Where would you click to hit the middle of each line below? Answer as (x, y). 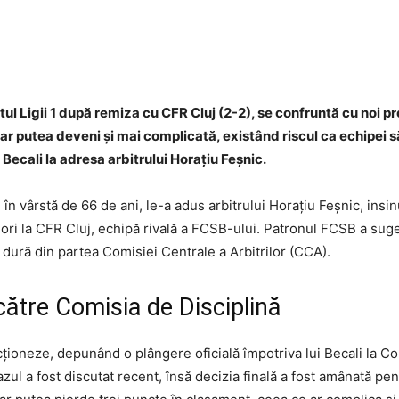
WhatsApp (310, 50)
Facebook (92, 50)
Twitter (201, 50)
